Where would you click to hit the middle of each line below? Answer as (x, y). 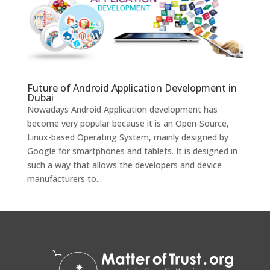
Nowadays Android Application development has (122, 109)
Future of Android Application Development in (132, 88)
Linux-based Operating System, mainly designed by (127, 137)
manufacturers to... (64, 178)
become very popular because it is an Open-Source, (128, 123)
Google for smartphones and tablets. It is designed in (132, 151)
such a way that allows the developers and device (124, 165)
